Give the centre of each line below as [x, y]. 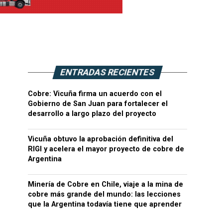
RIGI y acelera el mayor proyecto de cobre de [106, 149]
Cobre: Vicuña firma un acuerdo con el [95, 94]
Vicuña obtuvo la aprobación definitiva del [101, 139]
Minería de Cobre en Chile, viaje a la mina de [106, 184]
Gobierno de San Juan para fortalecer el [98, 104]
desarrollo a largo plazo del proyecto [92, 114]
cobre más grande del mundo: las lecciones [104, 194]
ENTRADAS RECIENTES [108, 72]
